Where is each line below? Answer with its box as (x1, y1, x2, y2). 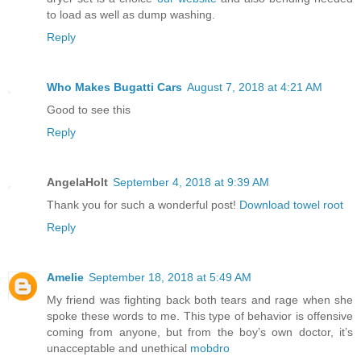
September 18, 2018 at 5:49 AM (89, 270, 251, 284)
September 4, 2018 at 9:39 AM (113, 175, 269, 189)
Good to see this (47, 102, 131, 116)
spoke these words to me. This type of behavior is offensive (47, 309, 353, 322)
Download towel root (239, 197, 343, 211)
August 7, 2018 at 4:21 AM (187, 80, 322, 93)
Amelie (47, 270, 84, 284)
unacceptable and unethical (47, 341, 190, 355)
